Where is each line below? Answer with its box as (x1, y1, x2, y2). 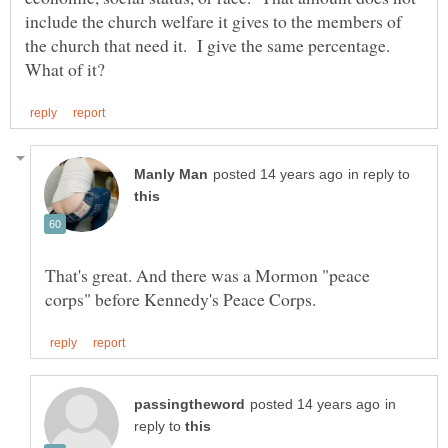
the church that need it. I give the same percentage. (25, 32, 396, 57)
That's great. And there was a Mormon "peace (45, 262, 370, 287)
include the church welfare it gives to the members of (25, 8, 402, 33)
